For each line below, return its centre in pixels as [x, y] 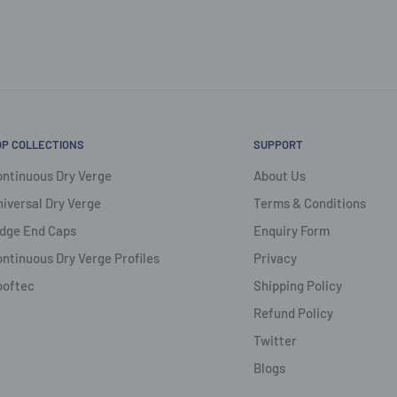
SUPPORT [278, 144]
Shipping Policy [297, 285]
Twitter [275, 340]
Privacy [275, 257]
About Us [279, 175]
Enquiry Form [291, 230]
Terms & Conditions [309, 202]
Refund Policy [293, 312]
